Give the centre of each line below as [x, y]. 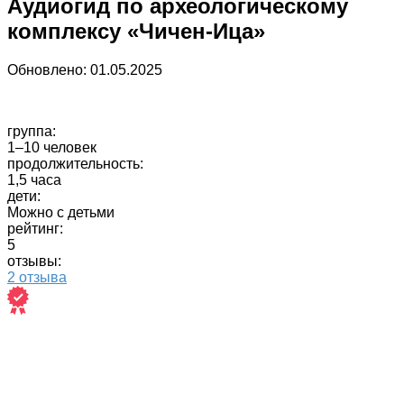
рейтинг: [35, 228]
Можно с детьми [61, 212]
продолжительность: [75, 163]
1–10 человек [52, 147]
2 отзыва [37, 277]
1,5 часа [34, 179]
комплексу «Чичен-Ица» [136, 31]
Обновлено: [47, 69]
